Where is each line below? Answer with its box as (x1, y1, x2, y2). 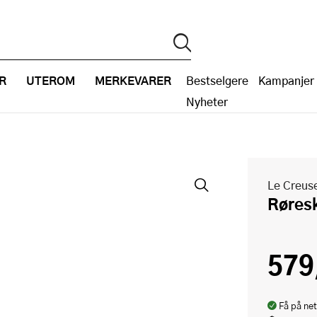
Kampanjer (258, 72, 314, 88)
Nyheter (186, 93, 228, 110)
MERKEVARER (95, 71, 171, 89)
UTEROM (26, 71, 75, 89)
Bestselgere (186, 72, 248, 88)
